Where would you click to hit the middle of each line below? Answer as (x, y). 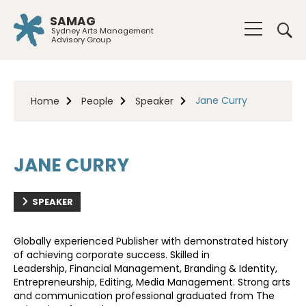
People (97, 101)
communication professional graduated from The (155, 296)
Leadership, (40, 268)
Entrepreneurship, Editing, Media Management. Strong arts (152, 282)
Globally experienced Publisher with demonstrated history (151, 241)
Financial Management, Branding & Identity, (173, 268)
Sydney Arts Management (102, 30)
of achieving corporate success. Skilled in (112, 255)
